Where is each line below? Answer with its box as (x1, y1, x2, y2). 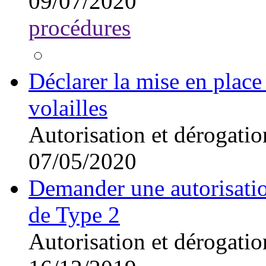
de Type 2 (28, 202, 120, 228)
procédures (28, 15, 131, 41)
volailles (28, 95, 107, 121)
